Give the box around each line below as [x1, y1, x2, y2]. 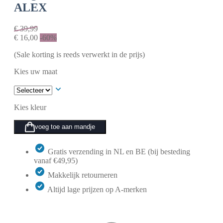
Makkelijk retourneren [48, 170, 117, 179]
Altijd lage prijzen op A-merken [47, 185, 147, 194]
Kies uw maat [14, 67, 57, 76]
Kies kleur [14, 103, 46, 111]
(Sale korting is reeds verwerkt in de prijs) [14, 50, 145, 59]
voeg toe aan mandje [35, 123, 95, 131]
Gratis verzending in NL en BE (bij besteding [48, 147, 190, 156]
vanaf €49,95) [34, 156, 78, 165]
